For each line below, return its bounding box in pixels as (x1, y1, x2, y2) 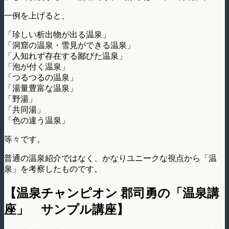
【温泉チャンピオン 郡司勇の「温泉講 (4, 186, 219, 200)
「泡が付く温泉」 (4, 61, 70, 72)
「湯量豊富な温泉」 (4, 83, 78, 93)
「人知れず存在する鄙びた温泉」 (4, 51, 127, 61)
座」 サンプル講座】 (4, 202, 129, 217)
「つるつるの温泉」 (4, 72, 78, 82)
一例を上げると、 (4, 10, 70, 20)
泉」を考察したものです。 (4, 164, 102, 174)
